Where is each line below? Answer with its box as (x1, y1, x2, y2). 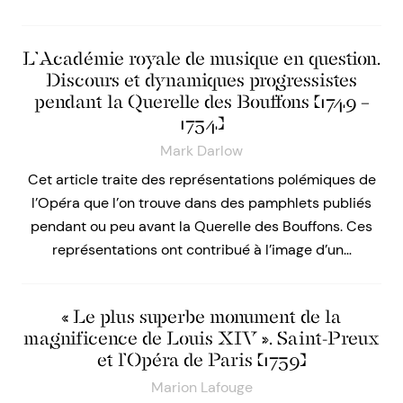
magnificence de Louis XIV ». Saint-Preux (23, 327, 380, 350)
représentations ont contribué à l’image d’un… (51, 240, 352, 260)
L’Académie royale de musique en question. (22, 48, 381, 70)
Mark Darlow (160, 141, 243, 161)
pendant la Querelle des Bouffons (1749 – (33, 91, 370, 113)
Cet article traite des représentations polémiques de (27, 170, 376, 190)
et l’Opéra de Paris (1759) (97, 349, 306, 372)
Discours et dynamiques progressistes (46, 69, 357, 92)
